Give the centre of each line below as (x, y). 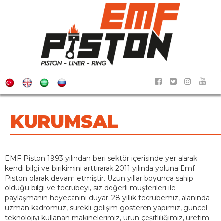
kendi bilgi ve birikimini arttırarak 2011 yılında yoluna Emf (100, 168)
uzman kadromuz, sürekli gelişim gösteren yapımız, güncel (106, 208)
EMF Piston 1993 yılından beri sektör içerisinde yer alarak (101, 159)
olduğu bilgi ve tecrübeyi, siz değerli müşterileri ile (90, 188)
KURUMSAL (65, 122)
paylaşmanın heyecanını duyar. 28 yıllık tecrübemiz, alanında (107, 198)
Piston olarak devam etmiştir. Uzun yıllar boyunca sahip (99, 178)
